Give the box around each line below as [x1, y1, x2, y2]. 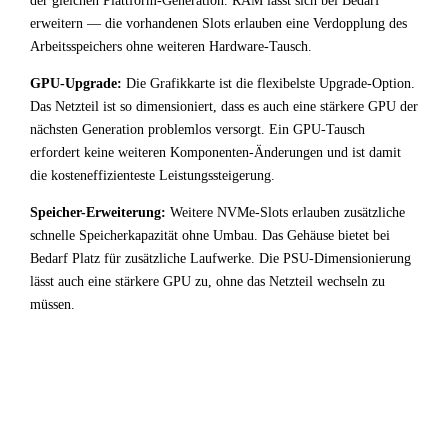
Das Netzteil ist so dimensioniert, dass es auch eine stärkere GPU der [30, 99, 418, 114]
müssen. [30, 297, 75, 312]
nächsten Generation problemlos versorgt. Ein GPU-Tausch [30, 122, 365, 137]
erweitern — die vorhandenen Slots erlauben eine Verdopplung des [30, 16, 407, 31]
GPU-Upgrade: [30, 76, 122, 91]
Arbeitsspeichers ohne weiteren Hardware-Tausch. [30, 39, 312, 54]
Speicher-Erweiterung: [30, 205, 166, 220]
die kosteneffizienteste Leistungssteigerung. [30, 168, 275, 183]
